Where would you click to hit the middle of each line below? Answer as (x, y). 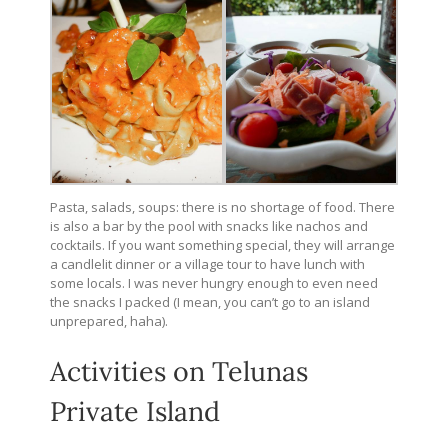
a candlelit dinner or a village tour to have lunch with (207, 263)
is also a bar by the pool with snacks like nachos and (209, 225)
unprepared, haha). (109, 320)
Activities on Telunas (179, 370)
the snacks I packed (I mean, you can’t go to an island (210, 301)
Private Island (135, 410)
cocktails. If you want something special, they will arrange (222, 244)
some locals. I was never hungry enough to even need (214, 282)
